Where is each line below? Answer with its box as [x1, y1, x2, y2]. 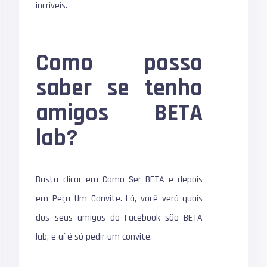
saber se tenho [36, 73, 203, 104]
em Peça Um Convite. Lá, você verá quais [36, 193, 203, 205]
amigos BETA [36, 98, 203, 129]
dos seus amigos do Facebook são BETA [36, 212, 203, 224]
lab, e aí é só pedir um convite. [36, 231, 153, 243]
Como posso [36, 48, 203, 79]
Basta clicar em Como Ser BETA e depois [36, 173, 203, 186]
